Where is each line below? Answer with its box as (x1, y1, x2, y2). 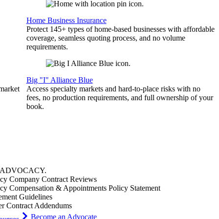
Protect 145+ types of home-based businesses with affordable (26, 25, 215, 33)
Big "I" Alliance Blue (26, 76, 93, 84)
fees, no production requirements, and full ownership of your (26, 93, 213, 102)
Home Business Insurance (26, 16, 107, 24)
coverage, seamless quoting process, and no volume (26, 34, 185, 42)
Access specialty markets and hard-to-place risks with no (26, 85, 200, 93)
